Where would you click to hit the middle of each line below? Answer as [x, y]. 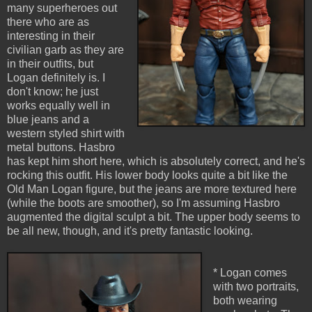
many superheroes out [62, 8]
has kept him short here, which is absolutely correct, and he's [156, 162]
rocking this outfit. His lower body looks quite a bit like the [147, 175]
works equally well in [58, 106]
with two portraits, [256, 287]
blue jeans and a [48, 120]
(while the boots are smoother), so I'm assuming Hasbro [143, 203]
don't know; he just [53, 92]
